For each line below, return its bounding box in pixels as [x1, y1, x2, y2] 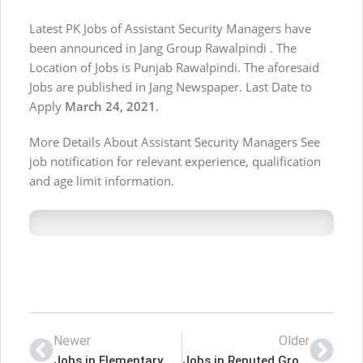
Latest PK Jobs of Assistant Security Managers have [29, 19, 311, 36]
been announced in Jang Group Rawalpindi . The [29, 39, 297, 56]
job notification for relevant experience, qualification [29, 152, 321, 169]
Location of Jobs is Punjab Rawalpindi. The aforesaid [29, 58, 319, 75]
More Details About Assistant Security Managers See [29, 133, 320, 150]
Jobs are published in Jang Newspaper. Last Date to [29, 78, 312, 95]
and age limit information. [29, 172, 174, 189]
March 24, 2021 [62, 97, 156, 114]
